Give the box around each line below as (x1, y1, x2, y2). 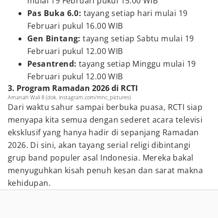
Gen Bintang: (27, 33, 83, 44)
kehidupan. (8, 178, 51, 188)
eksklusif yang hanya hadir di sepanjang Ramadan (8, 127, 199, 138)
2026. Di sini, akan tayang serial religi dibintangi (8, 140, 191, 150)
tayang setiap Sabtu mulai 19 (83, 33, 194, 44)
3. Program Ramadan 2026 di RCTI (8, 83, 138, 93)
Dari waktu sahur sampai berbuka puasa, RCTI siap (8, 102, 203, 112)
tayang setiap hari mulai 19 (83, 8, 188, 18)
